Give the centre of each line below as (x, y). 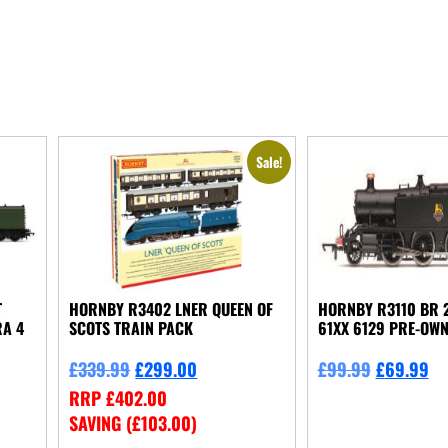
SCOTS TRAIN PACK (131, 327)
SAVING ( (101, 422)
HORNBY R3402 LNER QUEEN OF (171, 308)
